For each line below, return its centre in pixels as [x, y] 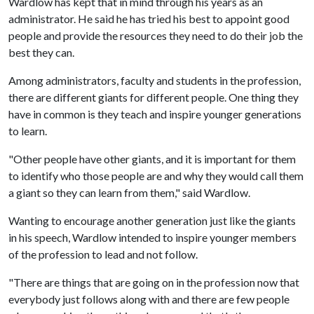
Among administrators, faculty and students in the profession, [155, 80]
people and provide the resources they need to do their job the [156, 35]
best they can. [41, 52]
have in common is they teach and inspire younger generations [155, 114]
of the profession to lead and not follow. [103, 254]
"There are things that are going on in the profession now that [154, 282]
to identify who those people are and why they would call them [156, 176]
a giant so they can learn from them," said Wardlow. [129, 192]
